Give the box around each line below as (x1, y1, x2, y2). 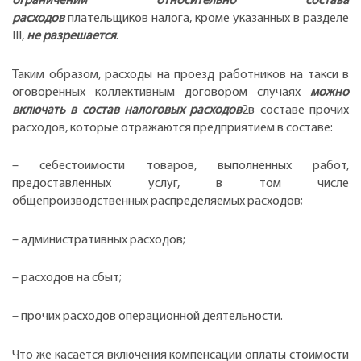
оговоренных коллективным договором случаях (12, 85, 310, 99)
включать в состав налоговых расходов (12, 103, 243, 117)
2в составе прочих (242, 103, 350, 117)
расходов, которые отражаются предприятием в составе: (12, 121, 333, 135)
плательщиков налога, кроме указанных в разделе (68, 11, 349, 25)
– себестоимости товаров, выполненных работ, (12, 160, 349, 173)
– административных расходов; (12, 233, 185, 247)
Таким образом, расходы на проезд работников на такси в (12, 68, 349, 81)
